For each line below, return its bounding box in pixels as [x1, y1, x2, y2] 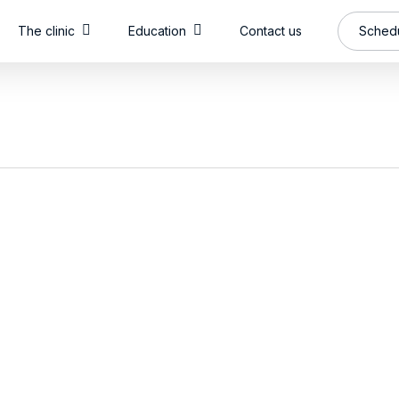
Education [128, 23, 186, 38]
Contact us [240, 23, 302, 38]
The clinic [18, 23, 75, 38]
